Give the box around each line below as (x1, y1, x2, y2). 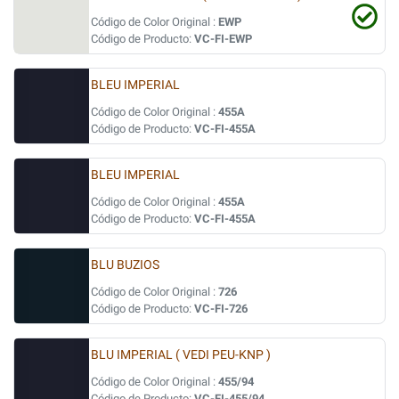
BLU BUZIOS (91, 257, 159, 273)
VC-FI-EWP (194, 32, 252, 45)
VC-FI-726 (194, 302, 248, 315)
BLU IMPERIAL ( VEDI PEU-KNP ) (91, 347, 271, 362)
